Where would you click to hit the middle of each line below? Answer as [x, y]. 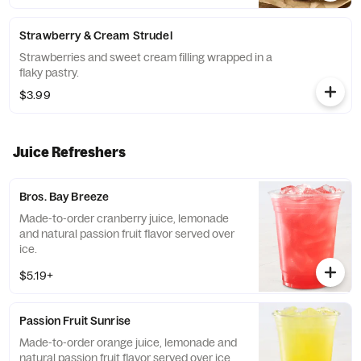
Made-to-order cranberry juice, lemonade [124, 218]
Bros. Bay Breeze [64, 197]
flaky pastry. [49, 73]
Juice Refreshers [69, 152]
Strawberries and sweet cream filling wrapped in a [146, 57]
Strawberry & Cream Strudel [96, 35]
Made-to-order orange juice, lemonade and [128, 342]
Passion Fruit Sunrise [75, 321]
